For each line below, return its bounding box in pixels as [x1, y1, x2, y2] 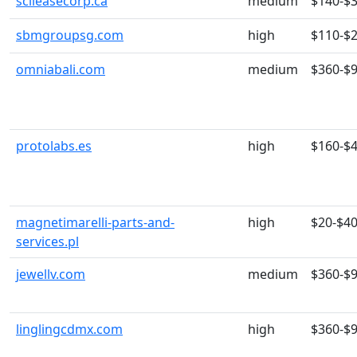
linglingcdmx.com [16, 320, 123, 338]
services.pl [16, 233, 79, 250]
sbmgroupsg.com [16, 26, 124, 44]
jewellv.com [16, 265, 85, 283]
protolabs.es [16, 137, 92, 155]
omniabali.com [16, 61, 105, 78]
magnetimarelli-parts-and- [16, 214, 175, 231]
